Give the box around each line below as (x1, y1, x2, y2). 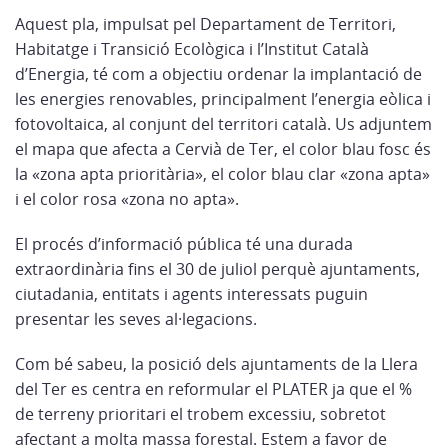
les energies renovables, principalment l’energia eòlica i (15, 88, 431, 110)
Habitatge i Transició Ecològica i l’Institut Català (15, 38, 369, 60)
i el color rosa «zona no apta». (15, 188, 239, 210)
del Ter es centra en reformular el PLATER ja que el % (15, 378, 412, 400)
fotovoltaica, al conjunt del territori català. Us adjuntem (15, 113, 432, 135)
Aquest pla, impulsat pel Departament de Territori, (15, 13, 396, 35)
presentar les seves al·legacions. (15, 308, 257, 330)
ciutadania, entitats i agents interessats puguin (15, 283, 368, 305)
